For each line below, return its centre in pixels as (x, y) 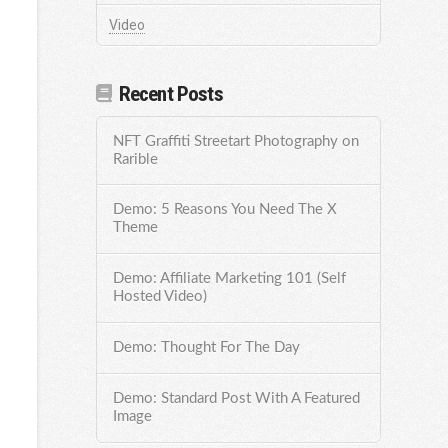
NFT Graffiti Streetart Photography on (236, 141)
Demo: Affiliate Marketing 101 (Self (230, 279)
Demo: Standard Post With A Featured (237, 398)
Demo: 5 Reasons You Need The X (225, 210)
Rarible (136, 159)
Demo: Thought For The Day (207, 348)
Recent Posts (170, 94)
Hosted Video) (160, 297)
